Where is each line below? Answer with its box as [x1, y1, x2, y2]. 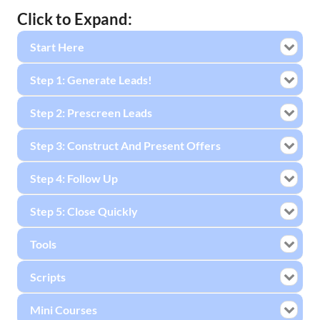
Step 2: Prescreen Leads [30, 105, 152, 119]
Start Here [30, 39, 84, 54]
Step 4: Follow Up [30, 171, 118, 185]
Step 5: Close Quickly [30, 204, 138, 218]
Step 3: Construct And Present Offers [30, 138, 221, 152]
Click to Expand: [17, 9, 132, 29]
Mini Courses [30, 302, 97, 316]
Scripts [30, 269, 66, 284]
